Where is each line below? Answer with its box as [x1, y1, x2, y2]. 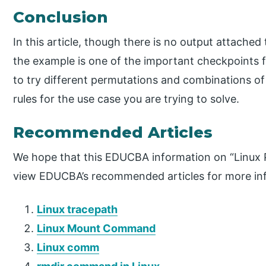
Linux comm [37, 241, 100, 254]
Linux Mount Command [37, 222, 156, 235]
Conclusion [13, 7, 109, 27]
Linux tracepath [37, 203, 118, 216]
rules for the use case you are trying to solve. [13, 92, 240, 105]
